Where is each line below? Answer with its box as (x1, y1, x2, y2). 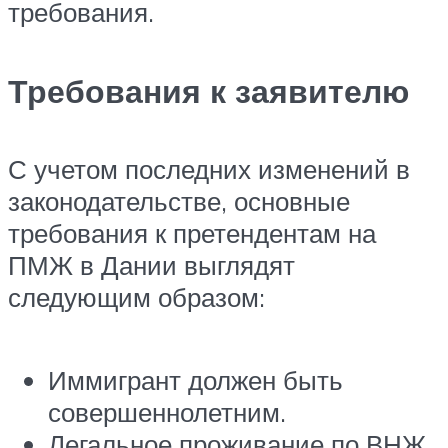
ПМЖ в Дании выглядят (8, 249, 295, 282)
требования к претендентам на (8, 217, 376, 250)
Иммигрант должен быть (48, 364, 343, 397)
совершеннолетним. (48, 396, 286, 429)
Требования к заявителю (8, 70, 409, 111)
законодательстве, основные (8, 185, 350, 218)
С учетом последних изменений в (8, 153, 410, 186)
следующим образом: (8, 281, 265, 314)
